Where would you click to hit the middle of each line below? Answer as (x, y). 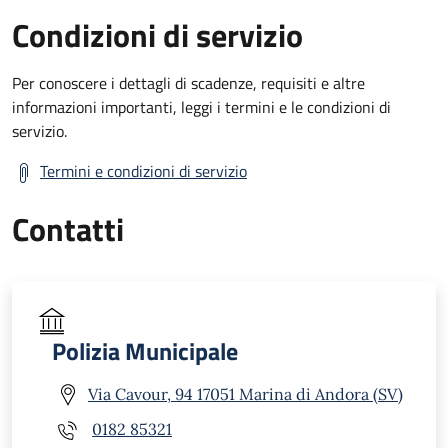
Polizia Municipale (145, 350)
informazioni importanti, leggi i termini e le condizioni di (201, 106)
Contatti (68, 228)
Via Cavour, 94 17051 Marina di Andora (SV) (245, 394)
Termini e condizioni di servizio (143, 170)
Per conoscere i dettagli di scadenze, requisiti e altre (188, 82)
